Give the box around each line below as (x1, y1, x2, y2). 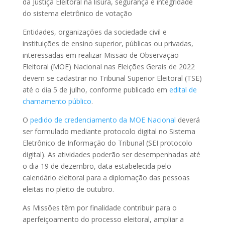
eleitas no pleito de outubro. (22, 184, 114, 194)
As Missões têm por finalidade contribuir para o (22, 203, 177, 213)
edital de (169, 85, 197, 95)
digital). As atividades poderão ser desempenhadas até (22, 150, 200, 160)
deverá (175, 115, 200, 125)
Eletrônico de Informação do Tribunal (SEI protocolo (22, 138, 192, 148)
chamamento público (22, 96, 91, 106)
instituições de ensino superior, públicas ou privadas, (22, 39, 193, 49)
